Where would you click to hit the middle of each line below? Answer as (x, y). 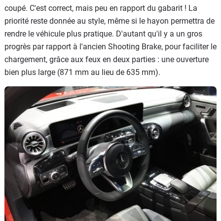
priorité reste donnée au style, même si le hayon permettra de (110, 21)
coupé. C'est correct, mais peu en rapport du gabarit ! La (101, 8)
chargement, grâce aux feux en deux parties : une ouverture (107, 59)
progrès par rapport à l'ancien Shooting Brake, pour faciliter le (110, 46)
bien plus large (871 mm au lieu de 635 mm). (82, 72)
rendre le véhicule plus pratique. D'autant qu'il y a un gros (103, 34)
